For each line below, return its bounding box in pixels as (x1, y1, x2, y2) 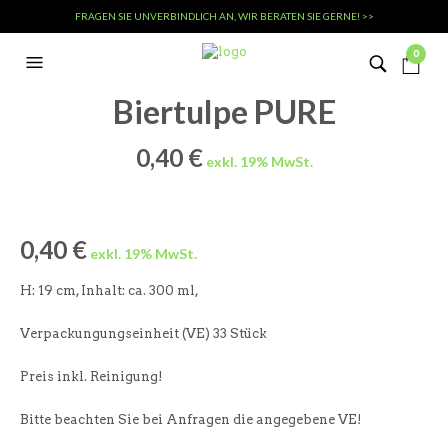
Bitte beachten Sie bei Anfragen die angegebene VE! (20, 412, 362, 427)
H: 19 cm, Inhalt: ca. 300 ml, (20, 283, 199, 298)
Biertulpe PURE (112, 92, 336, 131)
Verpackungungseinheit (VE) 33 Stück (20, 326, 267, 341)
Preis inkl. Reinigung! (20, 369, 163, 384)
